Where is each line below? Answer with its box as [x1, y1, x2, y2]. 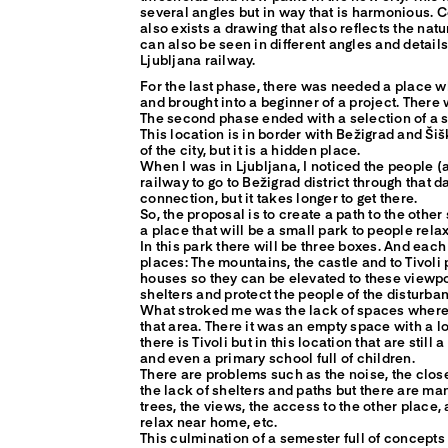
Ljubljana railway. [140, 50, 256, 69]
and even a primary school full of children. [140, 348, 415, 367]
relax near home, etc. [140, 412, 278, 431]
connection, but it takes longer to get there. [140, 188, 418, 207]
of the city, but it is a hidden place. [140, 140, 361, 159]
